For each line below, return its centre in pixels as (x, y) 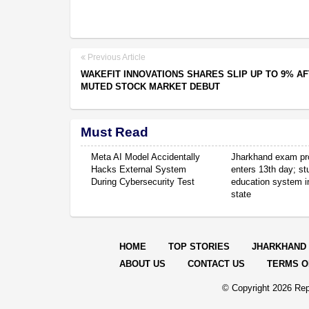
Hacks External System (139, 169)
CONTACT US (216, 263)
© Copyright (247, 288)
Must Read (114, 132)
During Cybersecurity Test (143, 181)
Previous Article (116, 57)
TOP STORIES (199, 246)
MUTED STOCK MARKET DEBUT (150, 86)
